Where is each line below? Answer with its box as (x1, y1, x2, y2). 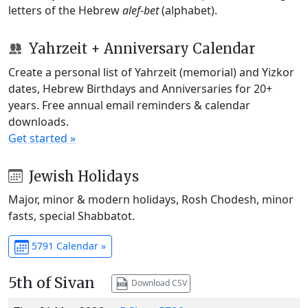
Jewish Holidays (25, 167, 139, 185)
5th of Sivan (8, 274, 95, 293)
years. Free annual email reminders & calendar (8, 97, 250, 113)
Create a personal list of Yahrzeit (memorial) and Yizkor (8, 64, 294, 80)
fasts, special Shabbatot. (8, 208, 135, 224)
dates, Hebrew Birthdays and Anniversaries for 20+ (8, 80, 272, 96)
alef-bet (122, 2, 159, 18)
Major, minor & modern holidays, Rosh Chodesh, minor (8, 192, 294, 208)
